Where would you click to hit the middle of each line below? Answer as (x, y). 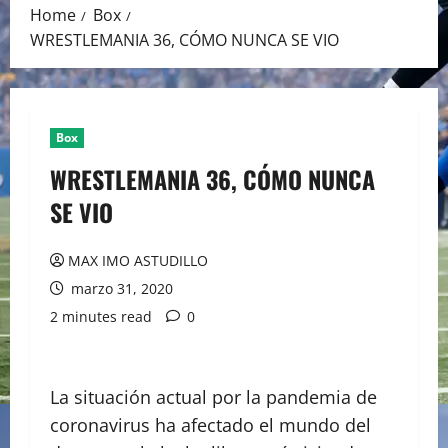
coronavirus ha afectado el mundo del (210, 425)
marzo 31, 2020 (120, 289)
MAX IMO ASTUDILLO (138, 261)
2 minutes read (101, 317)
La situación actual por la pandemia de (213, 397)
